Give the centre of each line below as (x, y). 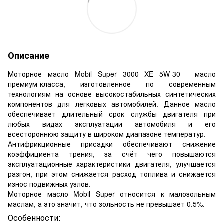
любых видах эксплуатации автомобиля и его (112, 124)
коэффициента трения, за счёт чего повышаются (112, 154)
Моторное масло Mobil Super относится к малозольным (112, 194)
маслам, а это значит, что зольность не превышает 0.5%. (106, 204)
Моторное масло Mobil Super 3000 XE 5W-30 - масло (112, 74)
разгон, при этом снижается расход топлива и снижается (112, 174)
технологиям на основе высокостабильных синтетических (112, 94)
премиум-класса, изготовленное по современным (112, 84)
